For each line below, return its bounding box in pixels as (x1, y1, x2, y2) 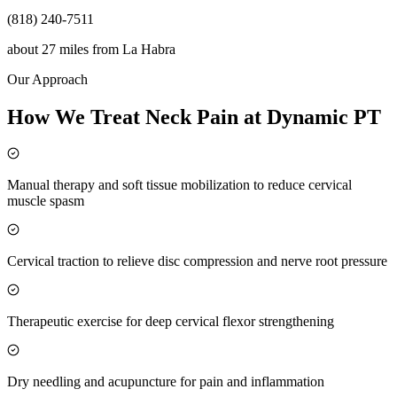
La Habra (122, 42, 175, 58)
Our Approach (7, 72, 88, 88)
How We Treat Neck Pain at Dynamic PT (7, 105, 381, 128)
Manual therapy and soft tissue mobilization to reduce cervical (7, 176, 352, 192)
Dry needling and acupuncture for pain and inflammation (7, 373, 324, 389)
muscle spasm (7, 192, 84, 208)
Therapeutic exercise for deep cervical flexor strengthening (7, 313, 334, 329)
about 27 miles (7, 42, 89, 58)
